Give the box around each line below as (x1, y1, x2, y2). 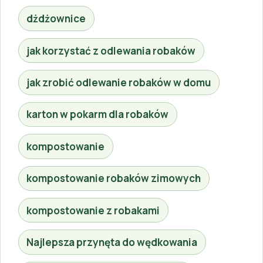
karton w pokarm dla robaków (26, 107, 169, 122)
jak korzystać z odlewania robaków (26, 43, 196, 58)
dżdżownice (26, 12, 86, 26)
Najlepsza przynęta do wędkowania (26, 235, 198, 249)
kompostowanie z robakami (26, 203, 160, 217)
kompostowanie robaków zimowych (26, 171, 201, 186)
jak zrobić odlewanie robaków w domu (26, 76, 211, 90)
